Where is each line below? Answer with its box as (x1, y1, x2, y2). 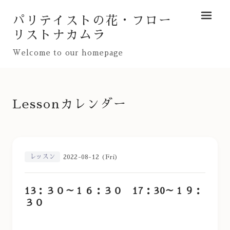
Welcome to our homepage (12, 49, 124, 56)
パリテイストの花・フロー (12, 14, 172, 27)
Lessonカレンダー (12, 98, 127, 110)
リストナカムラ (12, 29, 106, 41)
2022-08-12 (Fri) (63, 154, 119, 160)
